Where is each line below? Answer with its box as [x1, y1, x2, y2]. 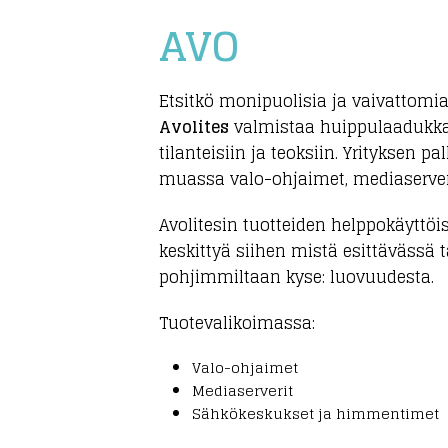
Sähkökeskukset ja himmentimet [191, 401, 439, 426]
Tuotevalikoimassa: [159, 309, 315, 337]
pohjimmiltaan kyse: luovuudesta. [159, 263, 434, 291]
